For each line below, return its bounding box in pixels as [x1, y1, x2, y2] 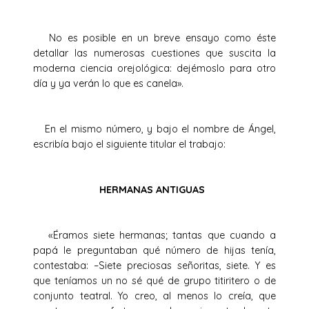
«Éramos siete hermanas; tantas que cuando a [33, 228, 276, 241]
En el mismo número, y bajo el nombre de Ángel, [33, 122, 276, 135]
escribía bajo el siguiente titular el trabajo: [33, 137, 231, 150]
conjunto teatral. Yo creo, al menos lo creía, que [33, 289, 276, 302]
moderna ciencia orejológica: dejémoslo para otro [33, 61, 276, 74]
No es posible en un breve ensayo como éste [33, 31, 276, 44]
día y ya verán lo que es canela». [33, 77, 183, 90]
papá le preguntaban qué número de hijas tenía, [33, 243, 276, 257]
